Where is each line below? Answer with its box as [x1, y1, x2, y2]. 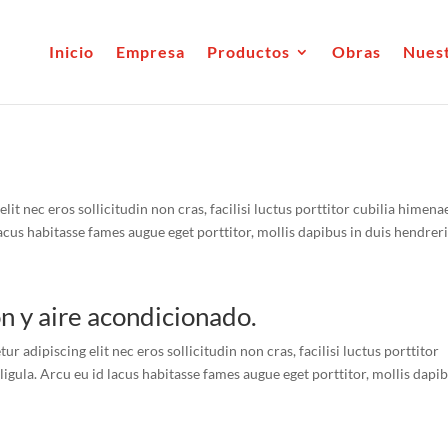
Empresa [116, 42, 185, 61]
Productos [207, 42, 290, 61]
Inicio [49, 42, 94, 61]
